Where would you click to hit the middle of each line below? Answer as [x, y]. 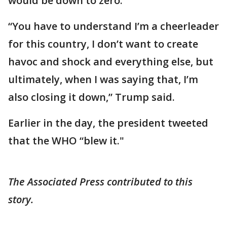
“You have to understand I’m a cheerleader [113, 26]
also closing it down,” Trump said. [91, 97]
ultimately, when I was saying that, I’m [103, 79]
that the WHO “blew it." [66, 141]
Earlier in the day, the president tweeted [108, 123]
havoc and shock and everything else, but [111, 62]
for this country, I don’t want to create [103, 44]
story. [21, 199]
